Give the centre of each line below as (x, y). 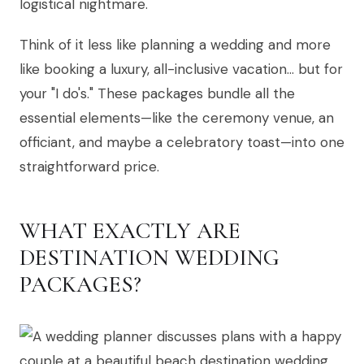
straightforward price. (89, 167)
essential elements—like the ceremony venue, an (177, 118)
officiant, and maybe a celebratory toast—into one (182, 143)
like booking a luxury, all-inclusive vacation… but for (181, 69)
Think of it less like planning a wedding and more (175, 45)
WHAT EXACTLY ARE (130, 231)
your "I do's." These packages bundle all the (157, 94)
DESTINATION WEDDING (149, 258)
